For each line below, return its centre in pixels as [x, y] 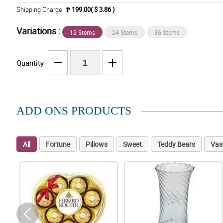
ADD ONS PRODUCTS [74, 111]
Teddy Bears [176, 144]
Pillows [96, 144]
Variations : [39, 31]
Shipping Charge [39, 10]
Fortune [58, 144]
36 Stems [167, 33]
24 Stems [124, 33]
